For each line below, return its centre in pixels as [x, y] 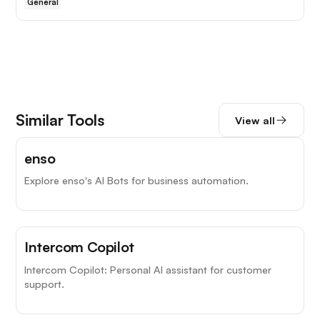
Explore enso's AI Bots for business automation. [137, 180]
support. [45, 283]
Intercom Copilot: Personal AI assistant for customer [148, 269]
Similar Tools [60, 120]
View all [255, 120]
